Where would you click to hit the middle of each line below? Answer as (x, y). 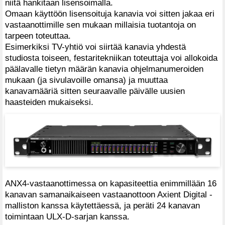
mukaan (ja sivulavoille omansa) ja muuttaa (86, 80)
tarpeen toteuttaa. (38, 35)
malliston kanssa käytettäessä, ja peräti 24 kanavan (102, 205)
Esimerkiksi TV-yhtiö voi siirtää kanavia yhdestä (95, 46)
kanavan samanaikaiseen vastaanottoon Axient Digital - (109, 194)
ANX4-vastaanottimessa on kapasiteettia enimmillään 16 (111, 183)
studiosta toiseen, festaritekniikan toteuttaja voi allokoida (111, 58)
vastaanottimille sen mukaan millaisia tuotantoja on (100, 24)
